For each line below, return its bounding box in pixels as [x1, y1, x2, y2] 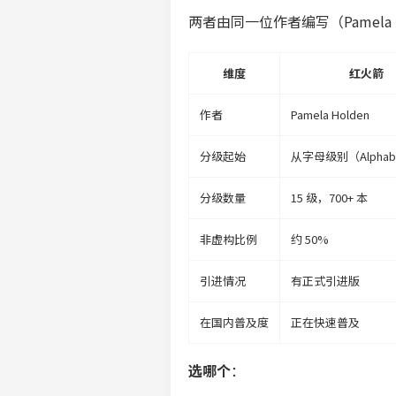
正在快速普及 [291, 314, 360, 331]
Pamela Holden [291, 106, 369, 123]
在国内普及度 [200, 314, 269, 331]
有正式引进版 [291, 272, 360, 289]
